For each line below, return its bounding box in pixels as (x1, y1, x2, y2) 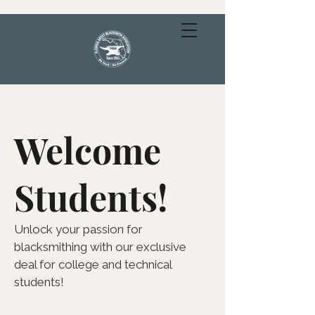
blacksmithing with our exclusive (14, 240, 186, 254)
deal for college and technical (14, 257, 172, 271)
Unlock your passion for (14, 222, 143, 236)
